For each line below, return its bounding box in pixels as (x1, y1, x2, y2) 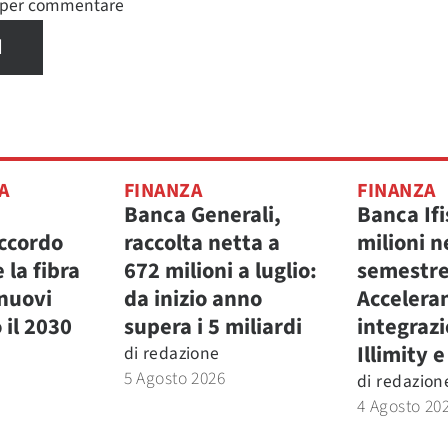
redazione (142, 340, 220, 366)
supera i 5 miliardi (123, 310, 302, 343)
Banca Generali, (123, 198, 281, 231)
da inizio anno (123, 282, 262, 315)
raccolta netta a (123, 226, 280, 259)
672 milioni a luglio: (123, 254, 317, 287)
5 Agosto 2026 (123, 365, 226, 391)
